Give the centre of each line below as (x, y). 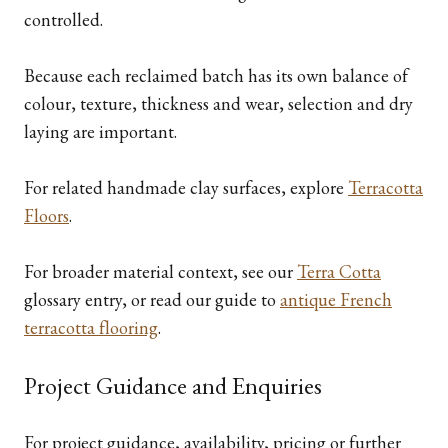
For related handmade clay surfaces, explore (186, 187)
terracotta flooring (91, 327)
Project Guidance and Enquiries (173, 385)
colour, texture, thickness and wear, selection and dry (218, 103)
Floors (46, 215)
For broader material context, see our (160, 271)
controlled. (63, 19)
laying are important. (100, 131)
